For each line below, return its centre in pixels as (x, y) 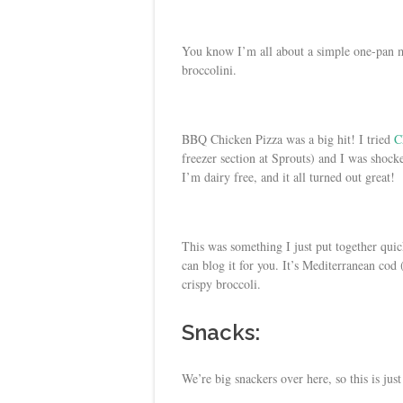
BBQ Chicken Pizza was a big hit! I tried (288, 139)
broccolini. (209, 69)
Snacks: (221, 332)
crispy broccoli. (221, 283)
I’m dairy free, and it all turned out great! (288, 176)
